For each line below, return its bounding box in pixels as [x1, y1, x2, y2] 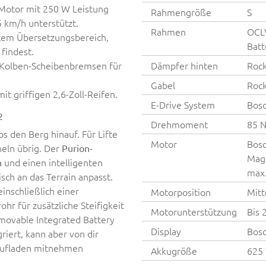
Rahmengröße [151, 5, 211, 18]
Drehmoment [151, 117, 208, 131]
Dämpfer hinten [151, 58, 218, 72]
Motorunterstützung [151, 204, 237, 218]
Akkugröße [151, 243, 197, 257]
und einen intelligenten [2, 155, 103, 169]
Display [151, 224, 181, 237]
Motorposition [151, 185, 211, 198]
